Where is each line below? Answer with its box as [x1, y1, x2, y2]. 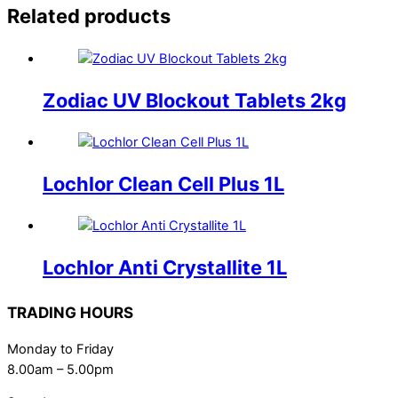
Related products [7, 4, 171, 28]
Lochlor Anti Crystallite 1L [43, 256, 287, 280]
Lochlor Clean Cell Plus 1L [43, 172, 284, 196]
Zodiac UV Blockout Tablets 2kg [43, 88, 346, 112]
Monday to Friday [7, 340, 114, 357]
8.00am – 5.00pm [7, 361, 114, 378]
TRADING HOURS [7, 302, 133, 322]
